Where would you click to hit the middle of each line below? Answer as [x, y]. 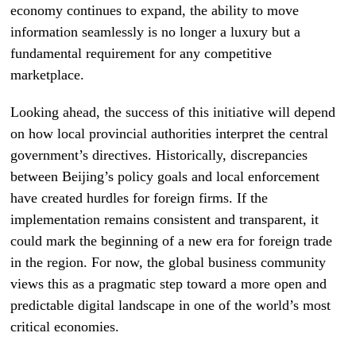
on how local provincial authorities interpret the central [170, 133]
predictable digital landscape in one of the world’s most [171, 305]
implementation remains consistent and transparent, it [165, 219]
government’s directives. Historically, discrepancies [159, 155]
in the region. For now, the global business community [168, 262]
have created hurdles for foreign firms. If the [139, 198]
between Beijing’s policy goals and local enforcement [165, 176]
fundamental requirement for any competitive [141, 53]
